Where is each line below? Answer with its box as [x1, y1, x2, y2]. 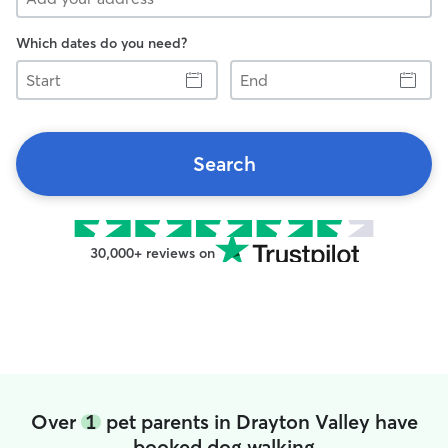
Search [192, 151, 256, 176]
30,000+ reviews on [89, 244, 215, 262]
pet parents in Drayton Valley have [100, 409, 418, 434]
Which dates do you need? [16, 34, 187, 52]
